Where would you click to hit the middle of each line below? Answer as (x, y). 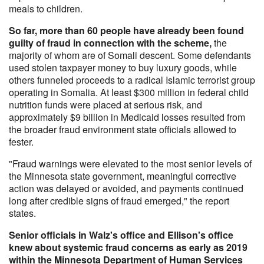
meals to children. (46, 9)
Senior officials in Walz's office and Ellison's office (121, 235)
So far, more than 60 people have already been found (126, 30)
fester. (21, 142)
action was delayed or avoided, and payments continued (126, 188)
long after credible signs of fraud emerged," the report (119, 201)
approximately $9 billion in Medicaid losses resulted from (127, 117)
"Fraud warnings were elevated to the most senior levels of (130, 164)
